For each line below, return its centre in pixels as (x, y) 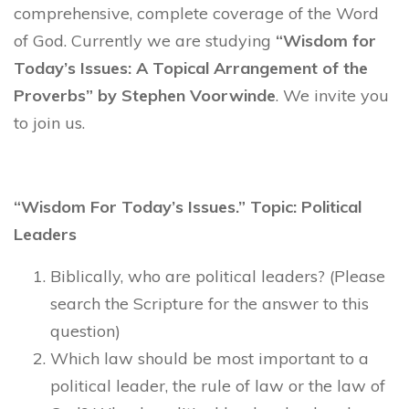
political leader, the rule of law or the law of (218, 386)
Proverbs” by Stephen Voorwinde (145, 96)
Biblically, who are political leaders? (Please (218, 277)
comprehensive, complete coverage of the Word (196, 14)
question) (85, 331)
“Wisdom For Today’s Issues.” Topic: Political (188, 207)
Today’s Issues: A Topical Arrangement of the (191, 68)
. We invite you (332, 96)
